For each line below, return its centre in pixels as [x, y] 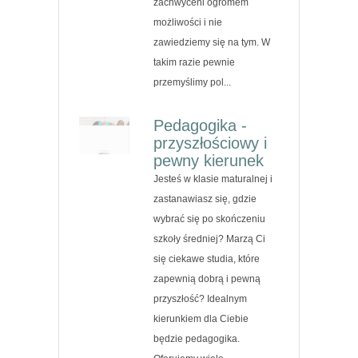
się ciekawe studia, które [207, 259]
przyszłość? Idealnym [201, 298]
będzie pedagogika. [197, 338]
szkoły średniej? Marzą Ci [210, 239]
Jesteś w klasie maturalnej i [213, 179]
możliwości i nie [188, 22]
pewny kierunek [209, 160]
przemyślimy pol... [193, 82]
